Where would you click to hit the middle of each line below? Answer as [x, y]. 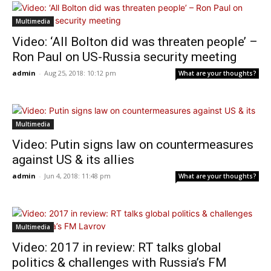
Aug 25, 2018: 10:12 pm [80, 73]
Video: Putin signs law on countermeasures [133, 145]
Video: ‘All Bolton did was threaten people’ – [135, 42]
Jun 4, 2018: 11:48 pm [77, 176]
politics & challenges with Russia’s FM [119, 263]
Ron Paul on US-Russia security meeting [124, 57]
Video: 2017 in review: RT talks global [117, 247]
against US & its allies [73, 160]
